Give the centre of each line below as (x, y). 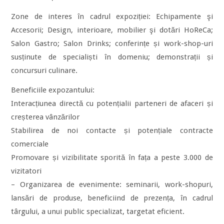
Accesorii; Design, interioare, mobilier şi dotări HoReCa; (112, 30)
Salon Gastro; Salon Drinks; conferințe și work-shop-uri (112, 44)
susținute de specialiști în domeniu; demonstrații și (112, 57)
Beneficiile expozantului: (53, 90)
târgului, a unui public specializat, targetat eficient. (98, 212)
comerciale (30, 144)
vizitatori (26, 171)
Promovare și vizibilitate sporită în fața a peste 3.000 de (112, 158)
